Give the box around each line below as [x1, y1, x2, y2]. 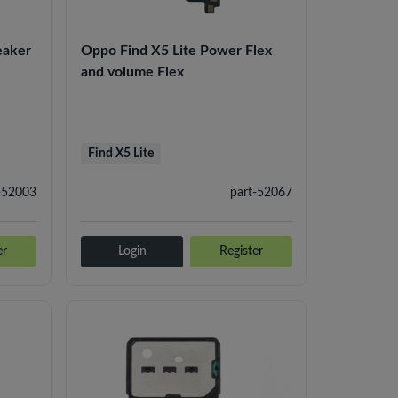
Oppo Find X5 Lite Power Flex [81, 43, 273, 58]
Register [219, 244, 264, 258]
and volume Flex [81, 64, 185, 79]
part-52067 [229, 186, 292, 199]
